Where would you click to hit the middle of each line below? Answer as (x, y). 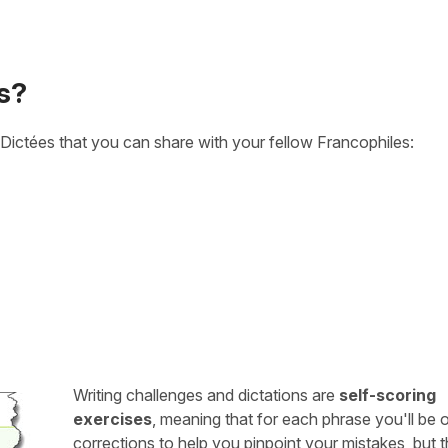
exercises (113, 418)
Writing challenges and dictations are (206, 394)
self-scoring (388, 394)
